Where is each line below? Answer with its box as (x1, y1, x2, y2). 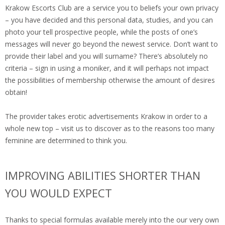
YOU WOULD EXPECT (5, 185, 112, 201)
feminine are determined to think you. (5, 136, 127, 146)
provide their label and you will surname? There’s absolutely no (5, 51, 208, 61)
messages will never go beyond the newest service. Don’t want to (5, 39, 218, 49)
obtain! (5, 87, 27, 97)
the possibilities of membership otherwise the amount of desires (5, 75, 215, 85)
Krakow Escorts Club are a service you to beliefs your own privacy (5, 3, 218, 13)
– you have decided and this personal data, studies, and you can (5, 15, 213, 25)
